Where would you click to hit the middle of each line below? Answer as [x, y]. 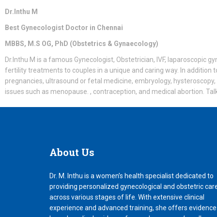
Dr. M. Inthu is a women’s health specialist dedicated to [132, 176]
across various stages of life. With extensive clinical [127, 197]
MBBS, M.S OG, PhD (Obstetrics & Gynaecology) [82, 44]
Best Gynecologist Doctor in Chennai [64, 28]
